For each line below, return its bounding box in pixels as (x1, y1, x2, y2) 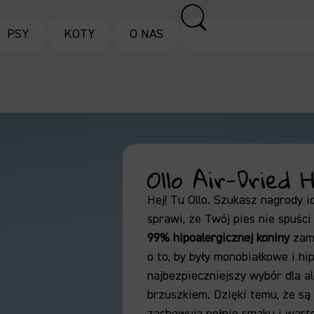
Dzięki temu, (210, 287, 280, 303)
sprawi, (147, 211, 186, 227)
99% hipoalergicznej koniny (147, 230, 290, 246)
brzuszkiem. (147, 287, 211, 303)
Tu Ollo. (167, 192, 211, 208)
